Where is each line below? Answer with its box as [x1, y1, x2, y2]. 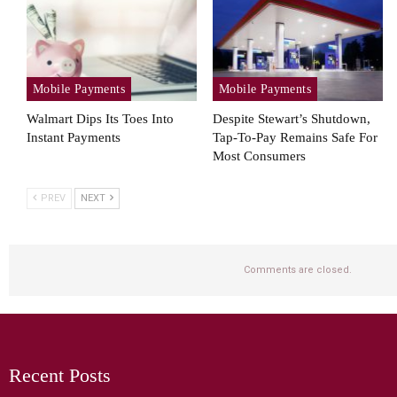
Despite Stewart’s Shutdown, [212, 111, 370, 126]
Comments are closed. [244, 263, 352, 276]
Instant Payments [27, 129, 121, 144]
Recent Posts [9, 363, 111, 386]
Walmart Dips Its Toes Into [27, 111, 174, 126]
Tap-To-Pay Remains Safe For [212, 129, 378, 144]
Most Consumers [212, 148, 306, 163]
